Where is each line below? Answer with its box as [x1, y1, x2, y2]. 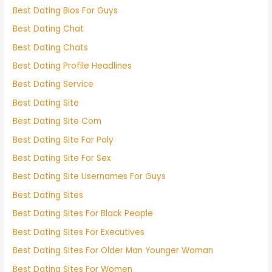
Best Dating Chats [13, 41, 89, 53]
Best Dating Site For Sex [13, 152, 112, 165]
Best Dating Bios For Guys [13, 4, 118, 16]
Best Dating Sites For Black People [13, 208, 154, 220]
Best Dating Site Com [13, 115, 102, 127]
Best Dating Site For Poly [13, 134, 114, 146]
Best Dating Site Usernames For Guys [13, 171, 166, 183]
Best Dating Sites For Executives [13, 226, 145, 238]
